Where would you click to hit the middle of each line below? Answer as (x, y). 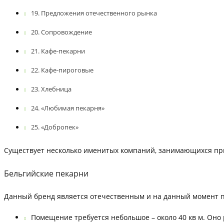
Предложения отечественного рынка (99, 13)
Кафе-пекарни (63, 51)
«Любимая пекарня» (72, 108)
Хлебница (56, 89)
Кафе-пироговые (67, 70)
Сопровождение (66, 32)
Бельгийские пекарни (46, 173)
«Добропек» (59, 127)
